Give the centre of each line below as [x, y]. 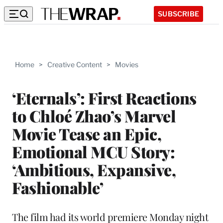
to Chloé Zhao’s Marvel [94, 115]
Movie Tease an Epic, [87, 133]
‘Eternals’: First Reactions [104, 98]
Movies [127, 64]
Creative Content [75, 64]
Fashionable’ [57, 187]
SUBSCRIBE [178, 13]
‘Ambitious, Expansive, [94, 169]
